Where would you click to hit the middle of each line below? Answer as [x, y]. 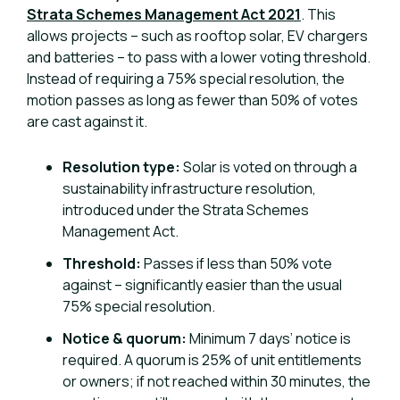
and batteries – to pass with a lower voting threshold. [199, 57]
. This [318, 14]
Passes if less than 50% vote [237, 263]
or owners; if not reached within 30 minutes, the [217, 381]
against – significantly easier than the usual [202, 285]
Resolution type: [121, 167]
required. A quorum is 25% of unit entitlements [212, 360]
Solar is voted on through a [269, 167]
